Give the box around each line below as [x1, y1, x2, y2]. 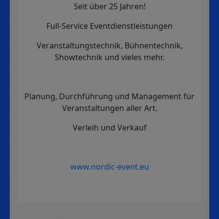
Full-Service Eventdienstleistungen [46, 20, 173, 31]
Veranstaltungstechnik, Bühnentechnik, [36, 40, 183, 51]
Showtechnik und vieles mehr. [55, 51, 164, 63]
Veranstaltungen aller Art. [62, 102, 157, 113]
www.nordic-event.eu [70, 161, 149, 172]
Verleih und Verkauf [72, 122, 147, 133]
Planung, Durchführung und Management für [24, 90, 195, 102]
